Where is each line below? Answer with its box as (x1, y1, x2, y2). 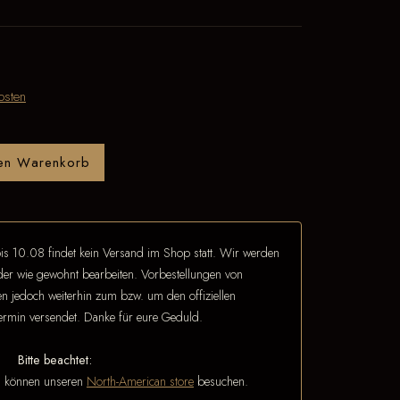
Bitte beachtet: (18, 351, 93, 369)
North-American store (86, 372, 194, 390)
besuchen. (193, 372, 248, 390)
